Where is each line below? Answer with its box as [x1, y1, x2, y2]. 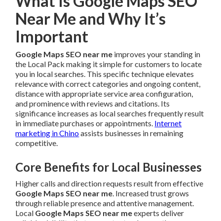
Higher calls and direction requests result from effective [15, 179, 204, 188]
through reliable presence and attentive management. [15, 198, 194, 208]
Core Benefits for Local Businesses [15, 160, 202, 175]
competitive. [15, 138, 58, 148]
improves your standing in [112, 49, 201, 59]
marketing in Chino [15, 128, 79, 138]
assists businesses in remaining [79, 128, 184, 138]
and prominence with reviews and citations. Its [15, 99, 170, 109]
